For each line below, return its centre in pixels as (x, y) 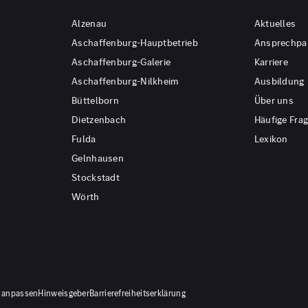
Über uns (274, 101)
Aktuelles (275, 24)
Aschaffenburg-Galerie (121, 62)
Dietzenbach (99, 120)
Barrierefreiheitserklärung (137, 294)
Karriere (271, 62)
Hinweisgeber (64, 294)
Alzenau (89, 24)
